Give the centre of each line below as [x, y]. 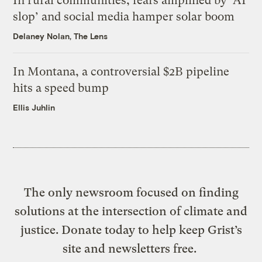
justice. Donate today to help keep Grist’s [131, 230]
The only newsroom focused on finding [131, 192]
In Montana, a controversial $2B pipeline [121, 71]
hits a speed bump [61, 88]
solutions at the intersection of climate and [131, 211]
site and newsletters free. [131, 248]
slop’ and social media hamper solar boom [124, 16]
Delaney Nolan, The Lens [61, 36]
